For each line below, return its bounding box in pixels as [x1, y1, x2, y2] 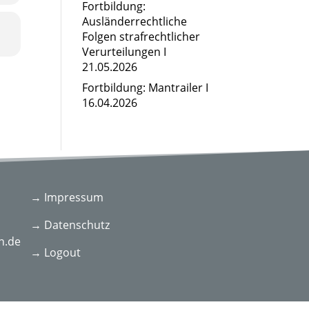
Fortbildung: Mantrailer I [82, 80, 209, 95]
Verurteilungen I [82, 44, 167, 59]
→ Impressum [30, 189, 104, 205]
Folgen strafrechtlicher [82, 29, 201, 44]
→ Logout [30, 244, 81, 260]
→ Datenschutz [30, 217, 110, 232]
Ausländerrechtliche [82, 14, 188, 29]
